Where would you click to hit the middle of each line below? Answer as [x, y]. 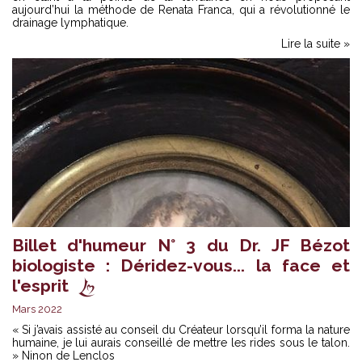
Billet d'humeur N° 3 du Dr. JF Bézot [181, 246]
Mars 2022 [37, 309]
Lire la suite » [316, 44]
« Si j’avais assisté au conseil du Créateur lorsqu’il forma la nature [181, 330]
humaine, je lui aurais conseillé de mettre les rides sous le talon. [181, 343]
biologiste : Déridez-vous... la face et [181, 266]
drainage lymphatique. [70, 23]
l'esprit [40, 286]
